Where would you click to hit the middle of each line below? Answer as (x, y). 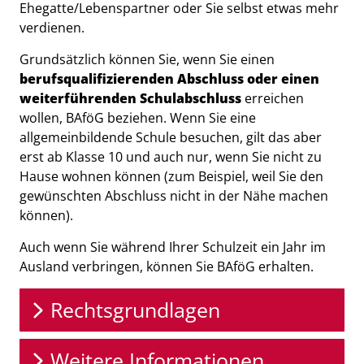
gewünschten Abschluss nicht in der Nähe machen (174, 196)
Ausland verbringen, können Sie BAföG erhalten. (167, 266)
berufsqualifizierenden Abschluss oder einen (169, 79)
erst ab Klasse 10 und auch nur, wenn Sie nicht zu (171, 157)
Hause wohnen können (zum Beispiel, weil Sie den (171, 176)
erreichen (273, 98)
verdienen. (52, 28)
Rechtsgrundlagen (135, 310)
